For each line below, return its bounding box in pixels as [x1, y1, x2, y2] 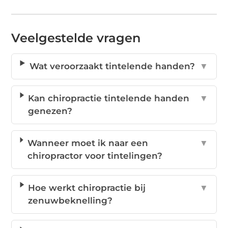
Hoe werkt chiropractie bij [28, 183, 146, 193]
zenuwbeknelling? [28, 195, 113, 206]
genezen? [28, 106, 73, 117]
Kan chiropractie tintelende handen [28, 93, 190, 104]
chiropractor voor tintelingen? [27, 151, 162, 161]
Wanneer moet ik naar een [27, 138, 148, 149]
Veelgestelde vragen [11, 31, 141, 46]
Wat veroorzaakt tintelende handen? [30, 61, 195, 72]
